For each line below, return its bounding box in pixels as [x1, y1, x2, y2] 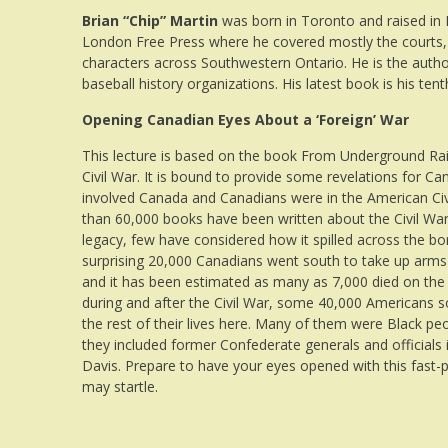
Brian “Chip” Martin [82, 10, 218, 30]
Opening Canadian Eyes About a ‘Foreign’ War [82, 109, 409, 129]
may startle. [82, 376, 158, 396]
